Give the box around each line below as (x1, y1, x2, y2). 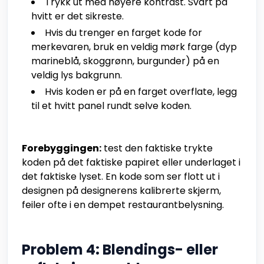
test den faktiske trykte (101, 141, 213, 156)
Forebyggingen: (22, 141, 101, 156)
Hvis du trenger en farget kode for (45, 26, 202, 40)
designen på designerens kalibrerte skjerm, (22, 184, 221, 198)
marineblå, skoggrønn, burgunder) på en (31, 54, 219, 68)
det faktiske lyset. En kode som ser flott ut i (22, 170, 220, 184)
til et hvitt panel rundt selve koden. (31, 99, 192, 113)
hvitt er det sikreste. (31, 9, 124, 24)
